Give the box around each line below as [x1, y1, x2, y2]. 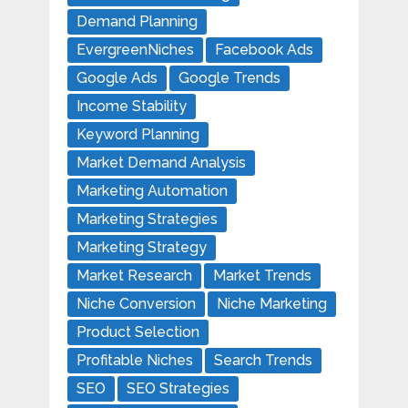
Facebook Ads [214, 40, 313, 58]
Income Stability [76, 97, 187, 115]
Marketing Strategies [76, 209, 218, 228]
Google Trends [178, 68, 280, 87]
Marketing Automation [76, 181, 228, 199]
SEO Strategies [126, 379, 229, 397]
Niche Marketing [216, 294, 327, 312]
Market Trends [212, 266, 311, 284]
